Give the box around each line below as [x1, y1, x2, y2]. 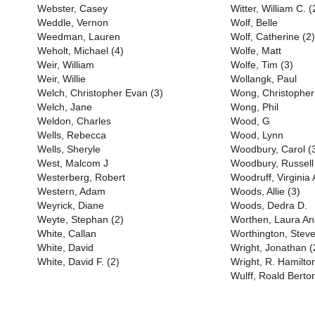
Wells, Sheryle [37, 143, 101, 155]
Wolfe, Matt [231, 45, 281, 56]
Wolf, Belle [231, 17, 278, 28]
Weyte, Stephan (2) [37, 214, 124, 225]
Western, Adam [37, 186, 105, 197]
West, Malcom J [37, 157, 108, 169]
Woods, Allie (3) [231, 186, 300, 197]
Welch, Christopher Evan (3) [37, 87, 163, 98]
